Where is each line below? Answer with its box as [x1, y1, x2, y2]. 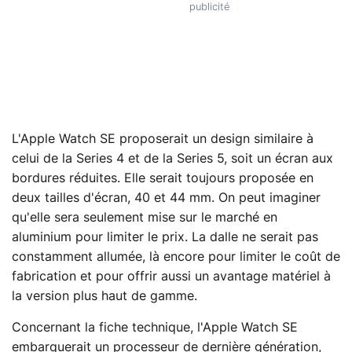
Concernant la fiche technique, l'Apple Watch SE [12, 321, 298, 335]
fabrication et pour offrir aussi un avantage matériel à [12, 270, 331, 284]
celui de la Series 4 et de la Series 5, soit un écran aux [12, 152, 333, 166]
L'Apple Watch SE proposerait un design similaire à [12, 133, 313, 146]
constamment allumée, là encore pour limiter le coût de [12, 251, 340, 264]
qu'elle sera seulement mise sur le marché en [12, 211, 277, 225]
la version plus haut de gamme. [12, 290, 197, 303]
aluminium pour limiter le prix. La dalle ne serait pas [12, 231, 318, 244]
